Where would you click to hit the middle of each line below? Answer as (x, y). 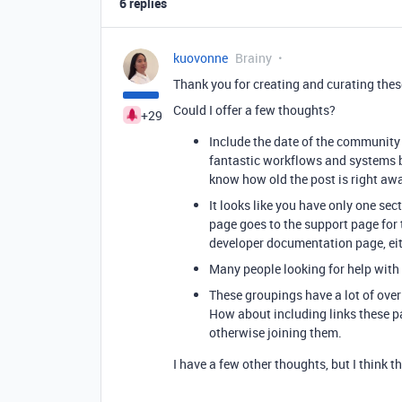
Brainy (253, 57)
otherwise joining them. (275, 332)
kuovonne (201, 57)
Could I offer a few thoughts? (254, 109)
